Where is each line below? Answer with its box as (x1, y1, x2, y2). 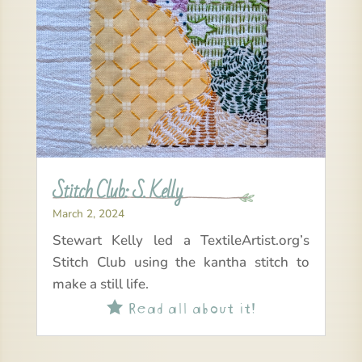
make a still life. (52, 275, 149, 294)
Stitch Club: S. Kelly (52, 171, 182, 210)
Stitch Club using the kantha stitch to (52, 253, 310, 272)
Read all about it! (122, 294, 255, 318)
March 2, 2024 (52, 206, 124, 222)
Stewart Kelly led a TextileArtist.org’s (52, 231, 310, 250)
